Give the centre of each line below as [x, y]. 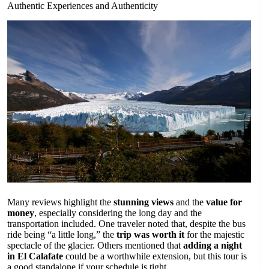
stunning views [144, 202]
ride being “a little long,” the [62, 234]
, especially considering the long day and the [118, 213]
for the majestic [214, 234]
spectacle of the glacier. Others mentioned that [95, 245]
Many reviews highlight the [60, 202]
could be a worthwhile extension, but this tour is [155, 256]
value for [224, 202]
